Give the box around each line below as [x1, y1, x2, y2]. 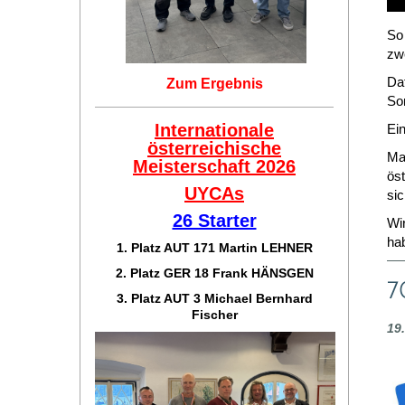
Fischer [191, 307, 238, 322]
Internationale [155, 120, 274, 140]
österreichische [147, 138, 281, 158]
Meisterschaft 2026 [133, 156, 296, 176]
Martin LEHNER [218, 240, 313, 255]
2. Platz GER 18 [115, 266, 212, 280]
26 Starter [172, 211, 257, 231]
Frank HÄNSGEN [212, 266, 314, 280]
